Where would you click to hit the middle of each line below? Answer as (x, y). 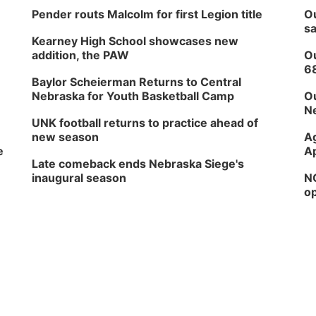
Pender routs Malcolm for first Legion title (147, 14)
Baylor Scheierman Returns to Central (137, 82)
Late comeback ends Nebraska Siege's (138, 164)
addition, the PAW (81, 55)
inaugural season (79, 178)
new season (66, 137)
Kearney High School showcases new (135, 41)
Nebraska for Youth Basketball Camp (133, 96)
